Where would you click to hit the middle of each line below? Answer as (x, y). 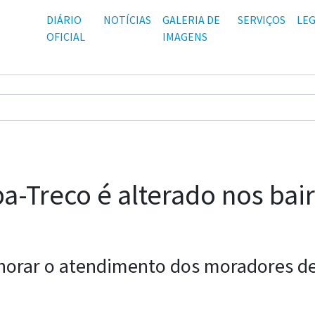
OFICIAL (66, 37)
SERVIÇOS (262, 20)
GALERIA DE (191, 20)
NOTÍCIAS (127, 20)
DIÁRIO (64, 20)
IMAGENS (185, 37)
